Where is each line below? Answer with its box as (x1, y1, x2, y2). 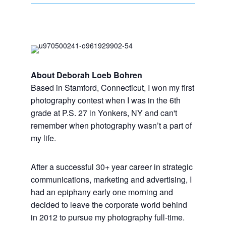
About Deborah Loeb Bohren (30, 69, 142, 81)
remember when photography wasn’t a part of (30, 120, 192, 131)
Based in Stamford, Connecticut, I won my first (30, 82, 194, 93)
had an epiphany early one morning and (30, 186, 173, 198)
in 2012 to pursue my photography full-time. (30, 211, 185, 223)
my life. (30, 132, 56, 144)
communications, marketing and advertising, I (30, 174, 192, 185)
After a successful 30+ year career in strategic (30, 161, 193, 173)
